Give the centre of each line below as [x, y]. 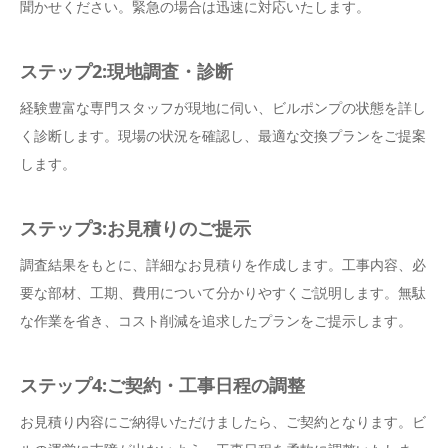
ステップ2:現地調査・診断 [126, 71]
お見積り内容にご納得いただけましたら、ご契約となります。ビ [223, 422]
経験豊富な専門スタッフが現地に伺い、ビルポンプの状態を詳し [223, 108]
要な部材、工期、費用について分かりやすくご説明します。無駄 [223, 293]
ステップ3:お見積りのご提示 [135, 228]
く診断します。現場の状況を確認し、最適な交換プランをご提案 [223, 136]
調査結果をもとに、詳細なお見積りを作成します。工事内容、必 [223, 265]
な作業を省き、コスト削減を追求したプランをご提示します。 [216, 321]
